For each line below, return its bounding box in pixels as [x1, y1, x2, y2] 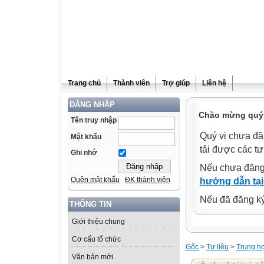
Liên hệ [202, 79, 226, 87]
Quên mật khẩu [71, 176, 120, 184]
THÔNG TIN [70, 200, 111, 209]
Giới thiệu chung [72, 217, 125, 226]
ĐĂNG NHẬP [70, 100, 115, 109]
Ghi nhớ [71, 148, 97, 157]
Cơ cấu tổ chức [72, 235, 121, 244]
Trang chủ [68, 79, 101, 87]
